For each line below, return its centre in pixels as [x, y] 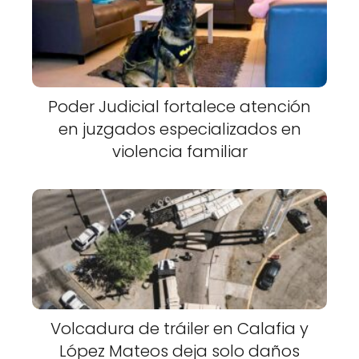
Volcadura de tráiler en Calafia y [179, 329]
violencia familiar [179, 151]
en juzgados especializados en [179, 129]
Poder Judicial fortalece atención [179, 106]
